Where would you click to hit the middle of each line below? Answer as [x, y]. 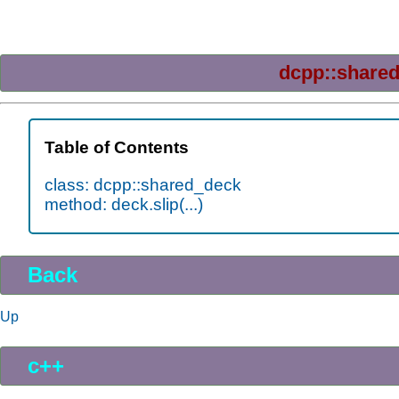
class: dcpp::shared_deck [143, 184]
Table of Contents [117, 148]
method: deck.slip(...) [124, 204]
